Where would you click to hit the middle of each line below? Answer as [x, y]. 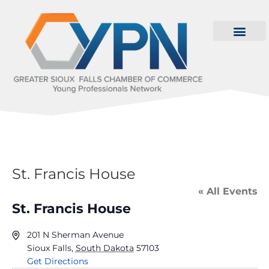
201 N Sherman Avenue [75, 235]
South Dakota [104, 248]
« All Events [228, 192]
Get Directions [57, 261]
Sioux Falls [49, 248]
